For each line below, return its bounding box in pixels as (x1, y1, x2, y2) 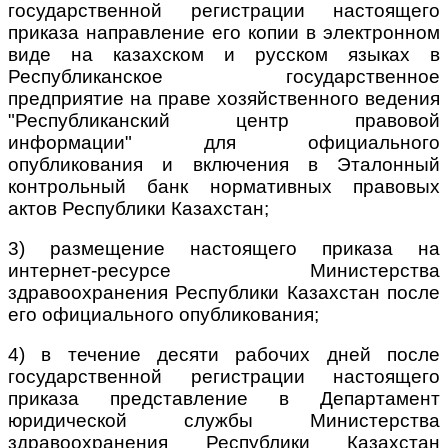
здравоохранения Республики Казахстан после (8, 281, 440, 303)
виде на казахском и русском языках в (8, 43, 440, 65)
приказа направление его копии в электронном (8, 21, 440, 43)
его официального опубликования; (8, 303, 319, 325)
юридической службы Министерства (8, 409, 440, 431)
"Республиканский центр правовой (8, 109, 440, 131)
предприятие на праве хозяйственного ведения (8, 87, 440, 109)
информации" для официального (8, 131, 440, 153)
